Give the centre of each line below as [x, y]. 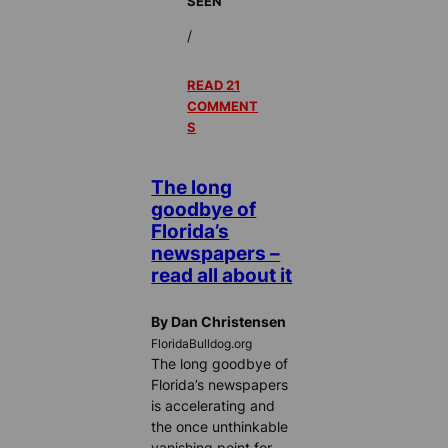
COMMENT [223, 106]
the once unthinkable [220, 426]
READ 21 [214, 85]
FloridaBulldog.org [202, 343]
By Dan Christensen [219, 321]
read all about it [222, 275]
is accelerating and [213, 405]
